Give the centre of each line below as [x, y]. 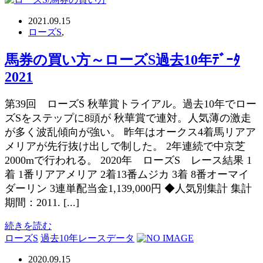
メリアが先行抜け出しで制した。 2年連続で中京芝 [125, 146]
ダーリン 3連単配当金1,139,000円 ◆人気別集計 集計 [128, 188]
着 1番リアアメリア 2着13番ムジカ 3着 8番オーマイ [127, 174]
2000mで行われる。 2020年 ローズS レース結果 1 [128, 160]
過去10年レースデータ [87, 238]
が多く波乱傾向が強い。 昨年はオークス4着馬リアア [130, 132]
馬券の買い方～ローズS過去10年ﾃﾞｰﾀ [122, 60]
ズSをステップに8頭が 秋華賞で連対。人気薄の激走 [128, 118]
